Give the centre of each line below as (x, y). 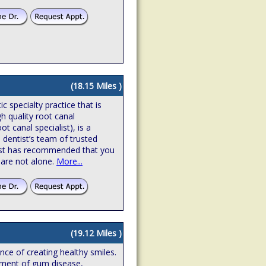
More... (69, 161)
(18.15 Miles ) (96, 85)
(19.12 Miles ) (96, 233)
